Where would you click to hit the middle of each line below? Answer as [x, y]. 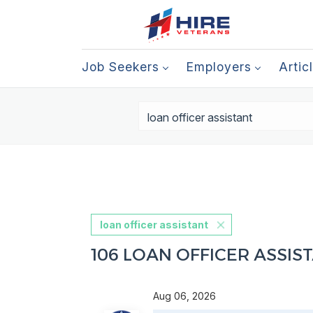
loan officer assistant [154, 225]
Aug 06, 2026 [187, 296]
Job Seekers [121, 67]
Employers [219, 67]
